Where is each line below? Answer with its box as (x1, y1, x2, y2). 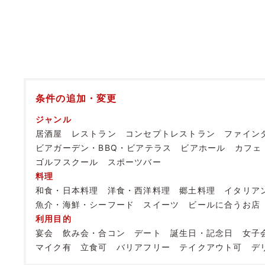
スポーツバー (107, 156, 161, 167)
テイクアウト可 (179, 241, 243, 252)
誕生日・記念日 (170, 227, 234, 238)
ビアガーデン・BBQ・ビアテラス (35, 142, 172, 153)
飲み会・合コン (62, 227, 126, 238)
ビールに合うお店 (188, 199, 261, 209)
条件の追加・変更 (35, 92, 117, 104)
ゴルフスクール (35, 156, 99, 167)
